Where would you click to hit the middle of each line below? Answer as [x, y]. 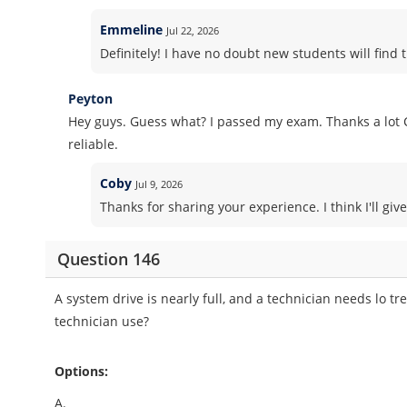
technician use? [102, 321]
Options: [82, 371]
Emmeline [131, 30]
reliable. [94, 144]
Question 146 [108, 258]
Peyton [91, 99]
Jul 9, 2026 [159, 184]
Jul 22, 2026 [192, 30]
